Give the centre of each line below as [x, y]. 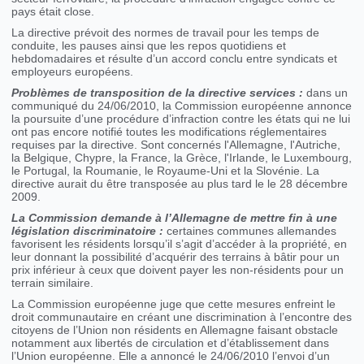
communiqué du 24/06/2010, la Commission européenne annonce [182, 106]
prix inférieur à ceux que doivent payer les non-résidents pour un [178, 270]
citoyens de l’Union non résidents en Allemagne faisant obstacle [175, 330]
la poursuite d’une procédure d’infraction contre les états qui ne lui [181, 119]
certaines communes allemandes [250, 231]
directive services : [251, 93]
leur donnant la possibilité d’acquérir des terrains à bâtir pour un [176, 257]
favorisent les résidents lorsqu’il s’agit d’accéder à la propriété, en [180, 244]
